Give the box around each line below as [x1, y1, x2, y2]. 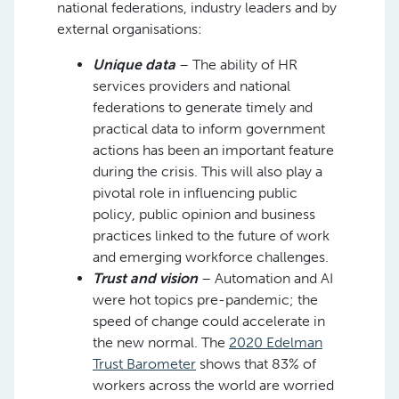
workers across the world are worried [93, 377, 334, 394]
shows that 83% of [196, 355, 316, 372]
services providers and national [93, 77, 290, 94]
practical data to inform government [93, 120, 325, 137]
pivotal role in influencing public [93, 184, 297, 201]
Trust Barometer [93, 355, 196, 372]
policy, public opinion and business [93, 206, 315, 223]
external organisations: [57, 20, 202, 37]
